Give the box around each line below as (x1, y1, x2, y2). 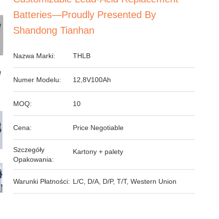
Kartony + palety (73, 148, 124, 155)
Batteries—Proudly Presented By (13, 9, 156, 20)
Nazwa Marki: (13, 52, 56, 60)
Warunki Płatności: (13, 177, 70, 185)
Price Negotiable (73, 124, 124, 131)
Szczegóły (13, 146, 45, 153)
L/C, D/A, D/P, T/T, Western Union (73, 177, 177, 185)
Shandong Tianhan (13, 25, 95, 36)
